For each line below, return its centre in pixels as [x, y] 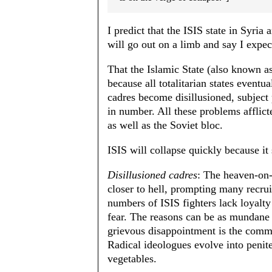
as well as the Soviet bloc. [165, 125]
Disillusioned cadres [152, 175]
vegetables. [132, 259]
